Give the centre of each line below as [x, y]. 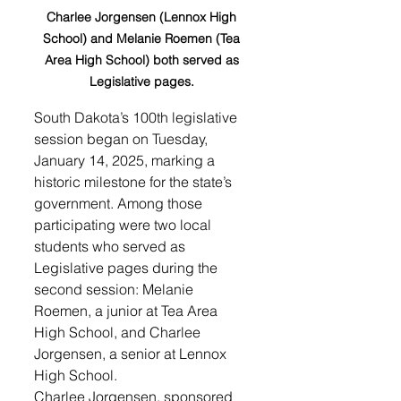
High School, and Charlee [119, 333]
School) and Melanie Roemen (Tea [143, 39]
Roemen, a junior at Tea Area [128, 311]
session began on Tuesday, [123, 139]
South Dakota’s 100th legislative [137, 118]
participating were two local [124, 225]
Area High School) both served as [143, 60]
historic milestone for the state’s [135, 182]
